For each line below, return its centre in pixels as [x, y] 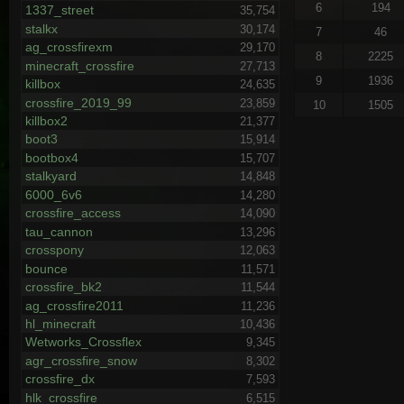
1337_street [59, 10]
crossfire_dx [60, 379]
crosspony [54, 250]
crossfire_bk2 [63, 287]
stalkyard [50, 176]
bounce [46, 268]
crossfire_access [73, 213]
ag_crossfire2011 [74, 305]
